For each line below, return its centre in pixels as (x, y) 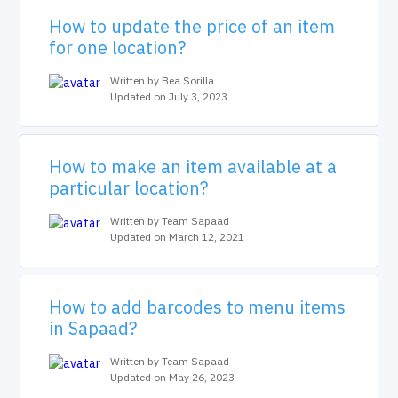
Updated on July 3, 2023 (169, 96)
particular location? (129, 188)
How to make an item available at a (193, 167)
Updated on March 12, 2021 (178, 237)
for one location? (118, 48)
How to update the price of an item (192, 26)
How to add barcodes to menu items (198, 307)
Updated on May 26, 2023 (173, 377)
